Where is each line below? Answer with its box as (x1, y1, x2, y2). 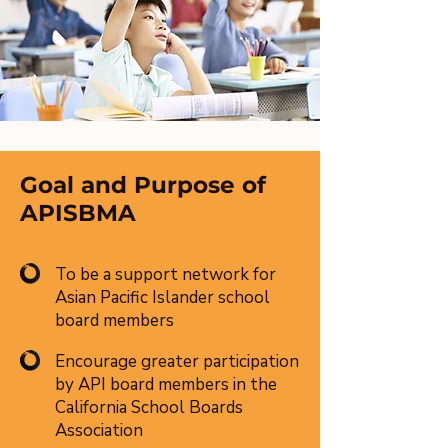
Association (55, 419, 143, 442)
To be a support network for (55, 263, 276, 286)
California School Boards (55, 396, 243, 419)
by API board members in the (55, 373, 277, 396)
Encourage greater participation (55, 350, 299, 373)
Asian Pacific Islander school (55, 286, 270, 309)
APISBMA (20, 199, 136, 227)
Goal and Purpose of (20, 171, 266, 199)
